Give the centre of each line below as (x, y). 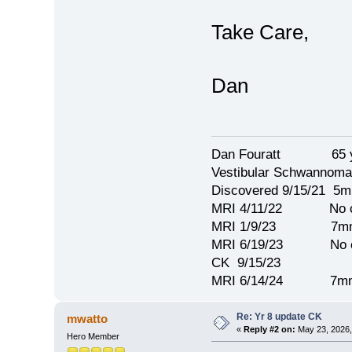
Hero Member (93, 336)
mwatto (88, 318)
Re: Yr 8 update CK (279, 316)
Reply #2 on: (269, 329)
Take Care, (260, 33)
